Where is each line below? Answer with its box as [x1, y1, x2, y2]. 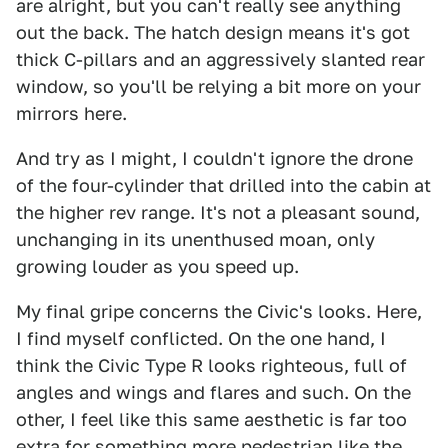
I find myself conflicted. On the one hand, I [16, 328, 386, 350]
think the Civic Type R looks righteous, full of [16, 355, 407, 377]
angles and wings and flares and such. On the [16, 382, 411, 404]
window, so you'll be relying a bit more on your [16, 76, 421, 98]
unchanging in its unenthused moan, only [16, 229, 375, 251]
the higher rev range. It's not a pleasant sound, [16, 202, 420, 224]
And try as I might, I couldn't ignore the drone [16, 148, 413, 170]
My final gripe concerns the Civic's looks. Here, [16, 301, 422, 323]
